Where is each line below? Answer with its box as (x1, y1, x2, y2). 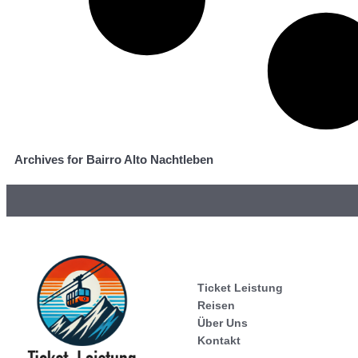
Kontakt (197, 334, 241, 348)
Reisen (197, 299, 235, 312)
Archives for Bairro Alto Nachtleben (14, 153, 213, 167)
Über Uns (197, 316, 248, 330)
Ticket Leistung (197, 281, 283, 295)
